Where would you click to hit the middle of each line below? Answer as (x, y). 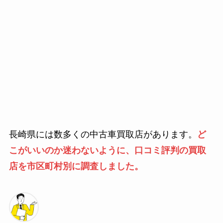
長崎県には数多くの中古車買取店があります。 (103, 135)
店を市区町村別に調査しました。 (76, 167)
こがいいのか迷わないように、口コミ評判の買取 (107, 151)
